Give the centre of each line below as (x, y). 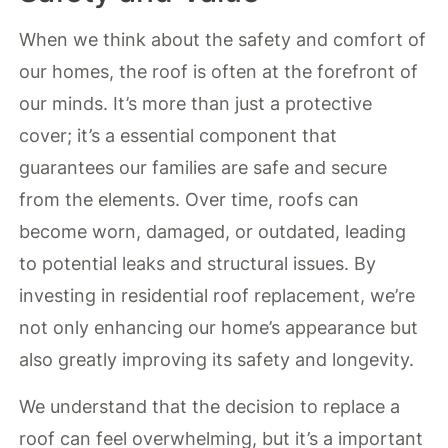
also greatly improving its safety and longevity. (217, 360)
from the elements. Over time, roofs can (189, 200)
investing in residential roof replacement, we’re (217, 296)
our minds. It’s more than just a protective (196, 104)
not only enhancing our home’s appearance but (219, 328)
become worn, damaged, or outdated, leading (213, 232)
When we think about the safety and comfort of (223, 40)
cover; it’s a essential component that (178, 136)
